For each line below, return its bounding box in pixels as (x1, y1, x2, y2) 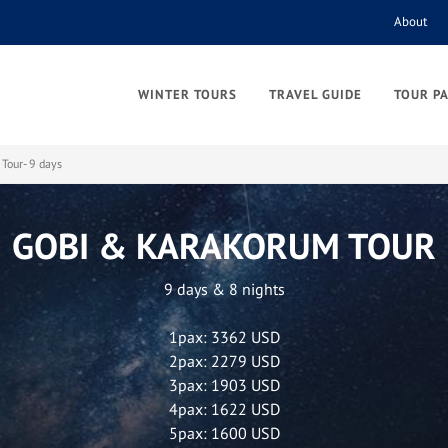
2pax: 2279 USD (168, 351, 280, 371)
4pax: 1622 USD (168, 399, 280, 419)
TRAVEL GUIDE (269, 86, 362, 103)
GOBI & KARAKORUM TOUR (12, 222, 436, 269)
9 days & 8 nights (163, 279, 285, 299)
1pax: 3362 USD (168, 327, 280, 347)
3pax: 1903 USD (168, 375, 280, 395)
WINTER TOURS (138, 86, 237, 103)
